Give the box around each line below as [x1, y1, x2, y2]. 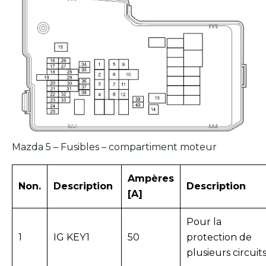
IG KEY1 [53, 232, 90, 243]
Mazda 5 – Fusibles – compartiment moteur [12, 141, 217, 153]
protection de [186, 232, 252, 243]
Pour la [186, 216, 221, 228]
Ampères [128, 173, 174, 185]
